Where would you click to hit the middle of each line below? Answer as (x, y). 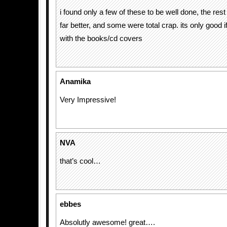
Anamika (75, 82)
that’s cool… (80, 161)
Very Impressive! (88, 100)
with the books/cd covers (101, 39)
